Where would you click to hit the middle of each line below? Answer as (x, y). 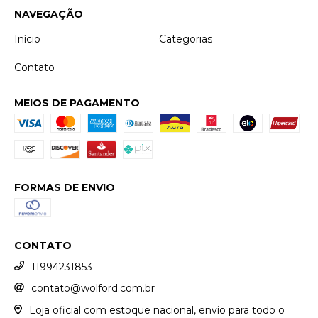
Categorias (186, 39)
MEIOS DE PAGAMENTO (77, 103)
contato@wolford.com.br (93, 289)
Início (27, 39)
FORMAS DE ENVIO (65, 187)
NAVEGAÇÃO (49, 14)
